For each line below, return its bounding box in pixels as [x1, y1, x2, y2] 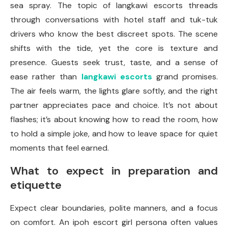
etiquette [10, 178, 62, 193]
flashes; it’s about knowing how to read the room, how [10, 114, 218, 125]
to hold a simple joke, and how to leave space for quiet [10, 128, 218, 139]
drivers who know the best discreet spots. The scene [10, 28, 218, 40]
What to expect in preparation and [10, 163, 218, 179]
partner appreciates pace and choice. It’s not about [10, 100, 218, 111]
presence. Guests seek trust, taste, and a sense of [10, 57, 218, 68]
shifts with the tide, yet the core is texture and [10, 43, 218, 54]
